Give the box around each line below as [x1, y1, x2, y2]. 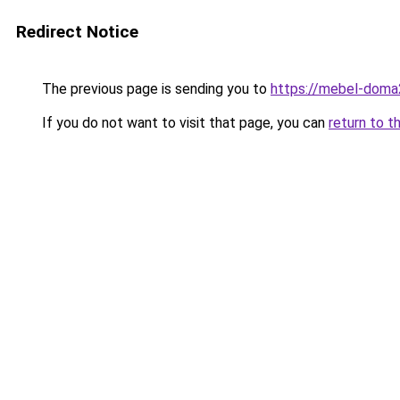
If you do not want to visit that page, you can [38, 114, 329, 131]
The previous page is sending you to [38, 80, 271, 97]
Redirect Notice [16, 21, 138, 42]
